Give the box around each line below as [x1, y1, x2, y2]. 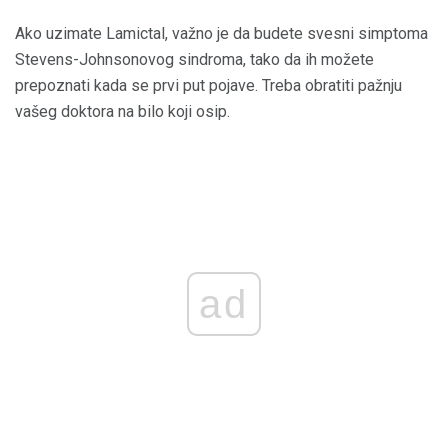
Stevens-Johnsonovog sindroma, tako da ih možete [15, 50, 374, 70]
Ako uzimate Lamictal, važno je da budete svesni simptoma [15, 24, 428, 44]
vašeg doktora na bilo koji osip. [15, 102, 230, 122]
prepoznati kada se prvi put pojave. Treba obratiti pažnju [15, 76, 402, 96]
